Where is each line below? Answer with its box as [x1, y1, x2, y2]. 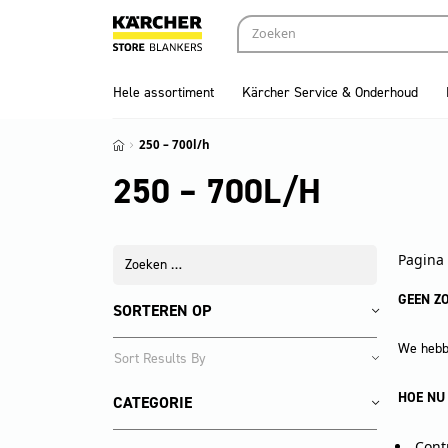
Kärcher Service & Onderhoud [241, 83, 418, 103]
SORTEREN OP [112, 299, 211, 321]
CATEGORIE [112, 391, 192, 413]
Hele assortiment [112, 83, 214, 103]
